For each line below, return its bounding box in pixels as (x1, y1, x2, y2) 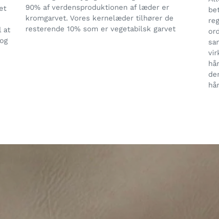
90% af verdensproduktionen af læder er (25, 2, 170, 12)
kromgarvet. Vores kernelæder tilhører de (25, 13, 174, 22)
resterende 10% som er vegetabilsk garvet (25, 24, 176, 33)
